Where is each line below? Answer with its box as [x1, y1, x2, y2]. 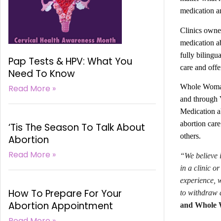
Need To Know [8, 67, 75, 81]
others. [180, 132, 203, 141]
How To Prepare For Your [8, 187, 122, 201]
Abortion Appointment [8, 199, 113, 213]
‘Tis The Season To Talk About [8, 121, 145, 135]
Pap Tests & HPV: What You [8, 55, 132, 69]
